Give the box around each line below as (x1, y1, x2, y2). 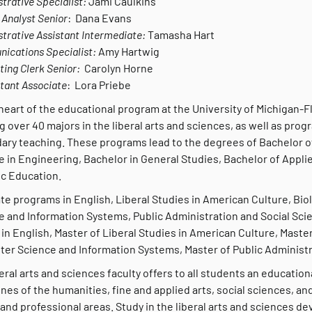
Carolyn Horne (80, 61, 153, 75)
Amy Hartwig (96, 45, 159, 58)
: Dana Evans (68, 11, 132, 24)
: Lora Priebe (67, 78, 131, 91)
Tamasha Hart (148, 28, 214, 41)
